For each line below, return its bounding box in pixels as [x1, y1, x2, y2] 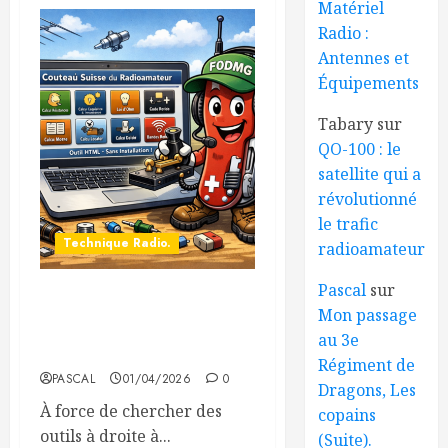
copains [318, 403, 377, 426]
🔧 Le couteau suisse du [40, 297, 222, 321]
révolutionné [318, 187, 418, 210]
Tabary [318, 112, 374, 135]
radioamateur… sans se [40, 319, 220, 343]
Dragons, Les [318, 378, 417, 401]
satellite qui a [318, 162, 422, 185]
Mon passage [318, 303, 418, 326]
